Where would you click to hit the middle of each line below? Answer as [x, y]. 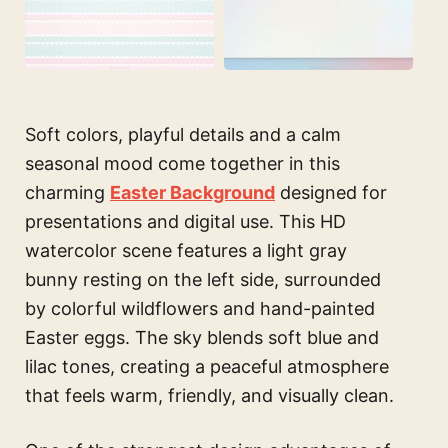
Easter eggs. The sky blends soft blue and [202, 338]
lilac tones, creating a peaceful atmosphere [207, 367]
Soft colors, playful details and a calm [183, 135]
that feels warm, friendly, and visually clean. [209, 396]
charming [67, 193]
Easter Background [192, 193]
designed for [331, 193]
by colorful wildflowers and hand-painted [200, 309]
